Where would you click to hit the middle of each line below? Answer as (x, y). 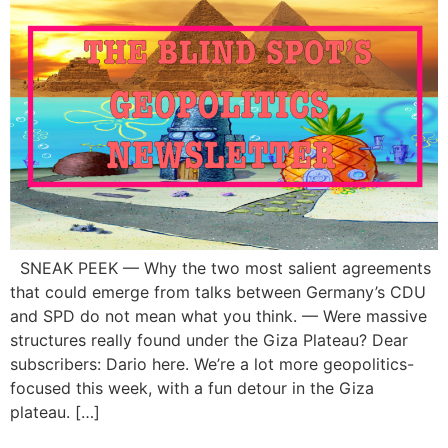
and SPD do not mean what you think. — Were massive (218, 315)
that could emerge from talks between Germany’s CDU (218, 291)
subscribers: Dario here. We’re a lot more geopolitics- (212, 363)
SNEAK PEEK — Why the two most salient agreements (220, 267)
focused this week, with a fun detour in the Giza (192, 387)
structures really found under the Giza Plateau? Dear (209, 339)
